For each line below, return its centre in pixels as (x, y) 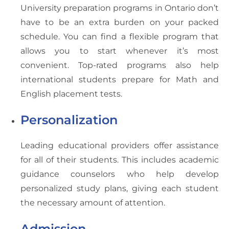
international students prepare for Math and (120, 80)
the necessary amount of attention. (93, 203)
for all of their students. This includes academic (120, 160)
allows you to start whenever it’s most (120, 51)
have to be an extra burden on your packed (120, 22)
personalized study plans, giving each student (120, 189)
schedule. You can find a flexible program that (120, 37)
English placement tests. (71, 94)
